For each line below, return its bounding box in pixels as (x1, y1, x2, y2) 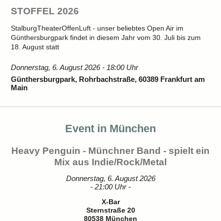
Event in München (65, 122, 156, 135)
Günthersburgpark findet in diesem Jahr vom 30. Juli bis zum (11, 34, 201, 41)
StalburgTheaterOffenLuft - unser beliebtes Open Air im (11, 24, 184, 32)
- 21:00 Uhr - (90, 183, 131, 191)
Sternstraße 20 (86, 206, 135, 214)
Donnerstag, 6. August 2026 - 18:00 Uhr (11, 63, 139, 72)
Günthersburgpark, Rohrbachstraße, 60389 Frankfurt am (11, 75, 205, 83)
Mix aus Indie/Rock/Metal (54, 157, 167, 167)
